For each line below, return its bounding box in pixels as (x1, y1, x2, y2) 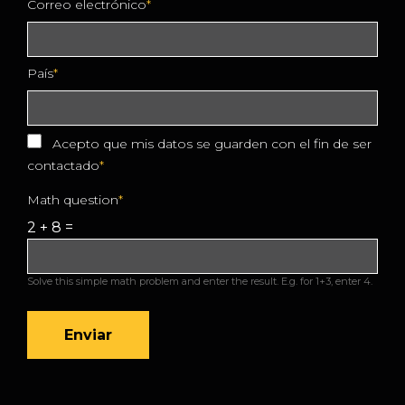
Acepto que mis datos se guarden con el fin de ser (52, 135, 372, 152)
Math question (27, 191, 118, 208)
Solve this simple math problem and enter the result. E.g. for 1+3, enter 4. (27, 274, 372, 287)
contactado (27, 156, 99, 174)
